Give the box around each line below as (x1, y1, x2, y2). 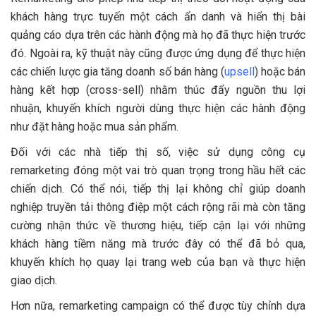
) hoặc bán (254, 64, 306, 78)
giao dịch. (11, 273, 57, 287)
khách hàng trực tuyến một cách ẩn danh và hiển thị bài (11, 9, 305, 23)
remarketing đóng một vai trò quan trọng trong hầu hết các (11, 163, 305, 177)
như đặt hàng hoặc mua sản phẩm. (11, 119, 178, 133)
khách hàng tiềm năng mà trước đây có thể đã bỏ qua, (11, 236, 305, 250)
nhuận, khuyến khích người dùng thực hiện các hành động (11, 101, 305, 115)
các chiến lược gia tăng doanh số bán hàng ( (11, 64, 224, 78)
